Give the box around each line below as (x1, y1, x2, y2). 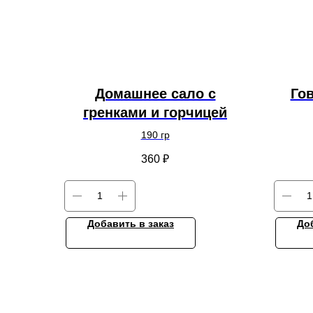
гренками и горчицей (83, 104, 227, 120)
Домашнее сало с (94, 85, 216, 101)
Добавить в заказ (87, 217, 174, 229)
